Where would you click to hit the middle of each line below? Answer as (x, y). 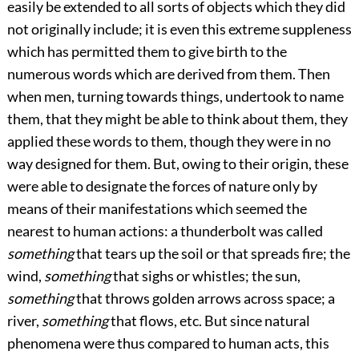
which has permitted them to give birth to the (147, 51)
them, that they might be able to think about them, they (177, 118)
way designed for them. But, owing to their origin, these (177, 163)
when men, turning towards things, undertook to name (175, 96)
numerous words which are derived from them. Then (168, 73)
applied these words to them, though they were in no (169, 141)
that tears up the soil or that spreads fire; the (212, 253)
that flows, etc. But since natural (209, 320)
